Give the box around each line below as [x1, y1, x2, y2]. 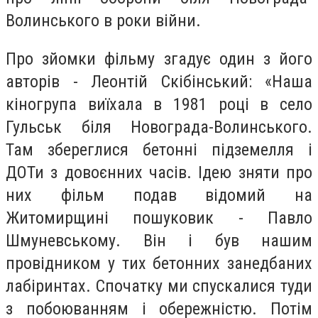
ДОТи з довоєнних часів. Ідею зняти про [6, 162, 312, 182]
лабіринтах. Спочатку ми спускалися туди [6, 275, 312, 296]
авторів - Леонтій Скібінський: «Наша [6, 71, 312, 92]
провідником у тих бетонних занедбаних [6, 253, 312, 273]
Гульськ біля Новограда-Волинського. [6, 116, 312, 137]
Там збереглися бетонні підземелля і [6, 139, 312, 160]
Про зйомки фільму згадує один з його [6, 48, 312, 69]
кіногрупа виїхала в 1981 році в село [6, 94, 312, 114]
